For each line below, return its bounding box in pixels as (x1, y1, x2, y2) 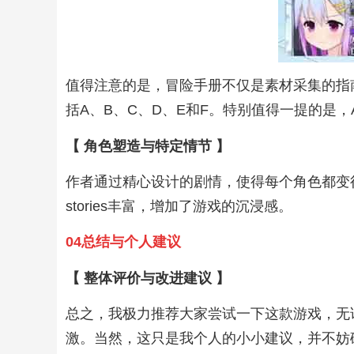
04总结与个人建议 (66, 234, 182, 250)
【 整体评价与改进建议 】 (66, 269, 231, 286)
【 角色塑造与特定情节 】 (66, 137, 231, 154)
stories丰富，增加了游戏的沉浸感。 (66, 198, 293, 214)
